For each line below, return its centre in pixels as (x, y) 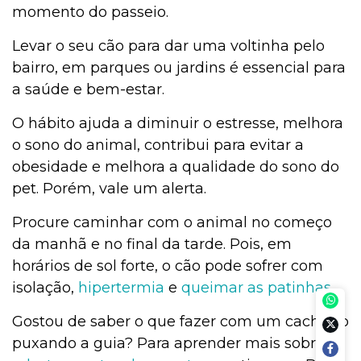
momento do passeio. (90, 12)
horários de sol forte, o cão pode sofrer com (168, 266)
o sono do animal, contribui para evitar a (158, 145)
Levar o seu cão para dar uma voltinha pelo (168, 46)
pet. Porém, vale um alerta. (109, 189)
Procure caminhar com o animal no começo (172, 223)
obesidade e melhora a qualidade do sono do (176, 167)
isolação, (45, 288)
